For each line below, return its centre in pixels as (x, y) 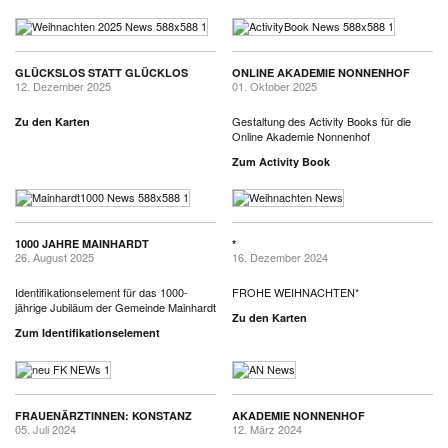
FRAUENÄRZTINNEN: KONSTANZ (103, 415)
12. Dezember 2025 (63, 86)
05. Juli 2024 (45, 428)
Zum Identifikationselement (87, 333)
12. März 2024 (267, 428)
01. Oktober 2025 (274, 86)
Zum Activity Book (281, 162)
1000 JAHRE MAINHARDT (82, 244)
